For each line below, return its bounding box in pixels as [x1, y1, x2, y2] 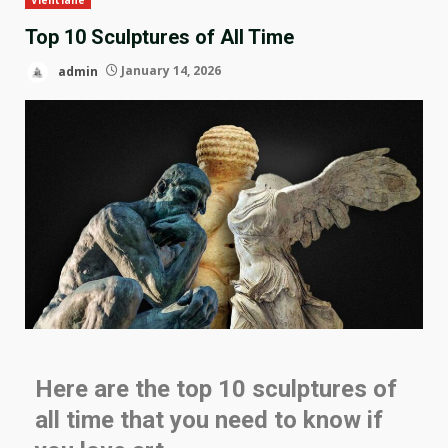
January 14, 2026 [118, 62, 221, 80]
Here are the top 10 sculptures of [35, 374, 397, 403]
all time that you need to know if [35, 405, 383, 434]
